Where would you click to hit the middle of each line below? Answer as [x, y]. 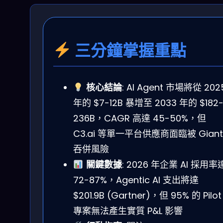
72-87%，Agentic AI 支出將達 [136, 180]
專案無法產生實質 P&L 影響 [128, 211]
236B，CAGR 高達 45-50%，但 [140, 118]
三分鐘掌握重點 [129, 50]
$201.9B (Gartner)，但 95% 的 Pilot [147, 196]
